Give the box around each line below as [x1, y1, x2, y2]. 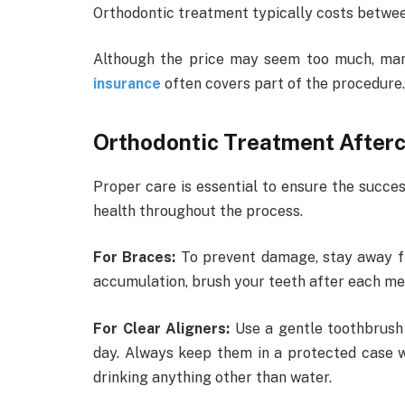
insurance [93, 75, 161, 93]
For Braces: [93, 249, 181, 267]
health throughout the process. [93, 202, 303, 220]
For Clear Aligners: [93, 320, 230, 338]
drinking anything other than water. [93, 369, 332, 387]
